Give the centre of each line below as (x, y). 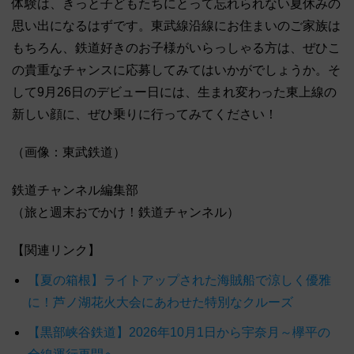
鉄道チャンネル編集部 (75, 190)
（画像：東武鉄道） (69, 153)
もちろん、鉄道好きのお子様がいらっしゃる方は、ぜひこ (176, 48)
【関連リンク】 (56, 250)
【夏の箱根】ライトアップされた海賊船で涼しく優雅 (179, 281)
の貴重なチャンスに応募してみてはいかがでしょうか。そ (176, 70)
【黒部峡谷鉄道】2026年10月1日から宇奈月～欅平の (179, 333)
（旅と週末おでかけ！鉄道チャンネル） (126, 213)
